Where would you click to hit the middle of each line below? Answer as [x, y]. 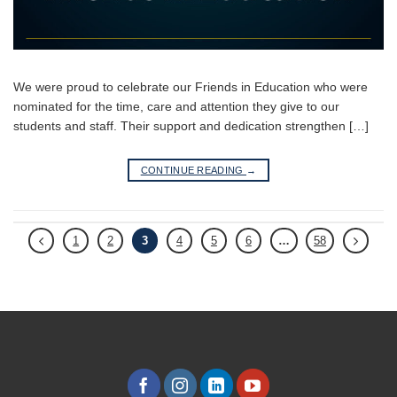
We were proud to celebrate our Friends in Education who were [191, 87]
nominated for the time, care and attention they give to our [176, 107]
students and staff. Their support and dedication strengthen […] [191, 126]
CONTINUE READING [194, 170]
